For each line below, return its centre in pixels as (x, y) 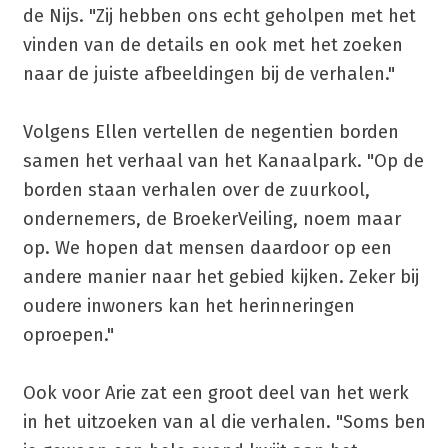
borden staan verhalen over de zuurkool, (196, 190)
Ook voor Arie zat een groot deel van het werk (215, 393)
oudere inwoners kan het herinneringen (188, 306)
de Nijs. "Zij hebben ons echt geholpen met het (219, 16)
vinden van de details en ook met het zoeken (212, 45)
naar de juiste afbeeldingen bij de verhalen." (208, 74)
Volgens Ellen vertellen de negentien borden (210, 132)
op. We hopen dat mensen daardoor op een (207, 248)
